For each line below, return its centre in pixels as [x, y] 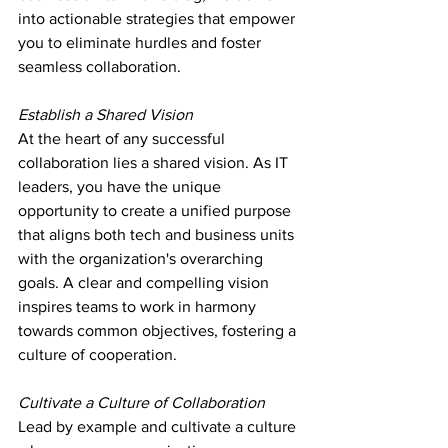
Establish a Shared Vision [105, 115]
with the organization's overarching [142, 259]
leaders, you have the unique [121, 187]
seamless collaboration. [99, 67]
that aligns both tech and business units [158, 235]
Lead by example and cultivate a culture [159, 427]
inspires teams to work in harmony [139, 307]
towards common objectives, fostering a [159, 331]
